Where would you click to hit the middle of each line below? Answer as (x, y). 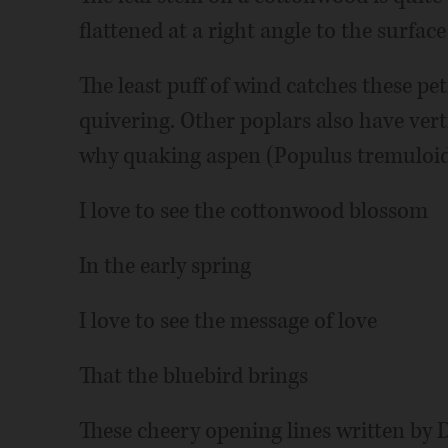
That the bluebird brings (193, 376)
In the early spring (164, 266)
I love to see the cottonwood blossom (253, 211)
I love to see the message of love (227, 321)
